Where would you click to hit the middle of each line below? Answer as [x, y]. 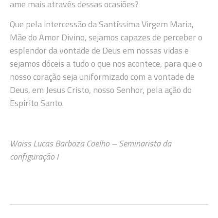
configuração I [34, 157]
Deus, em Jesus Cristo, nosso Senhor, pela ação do [101, 90]
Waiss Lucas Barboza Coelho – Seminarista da [91, 144]
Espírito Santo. [37, 103]
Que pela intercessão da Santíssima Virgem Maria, [102, 24]
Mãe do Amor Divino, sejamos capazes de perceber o [106, 37]
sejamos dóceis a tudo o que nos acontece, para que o [106, 64]
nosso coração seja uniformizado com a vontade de [102, 77]
